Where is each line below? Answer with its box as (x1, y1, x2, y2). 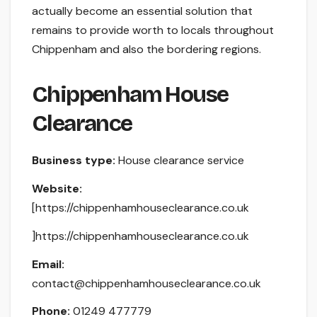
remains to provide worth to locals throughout (32, 23, 274, 38)
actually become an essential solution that (32, 4, 253, 19)
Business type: (32, 153, 115, 168)
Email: (32, 256, 64, 272)
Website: (32, 180, 82, 196)
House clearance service (118, 153, 244, 168)
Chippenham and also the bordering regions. (32, 42, 261, 57)
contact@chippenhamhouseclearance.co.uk (32, 275, 261, 291)
